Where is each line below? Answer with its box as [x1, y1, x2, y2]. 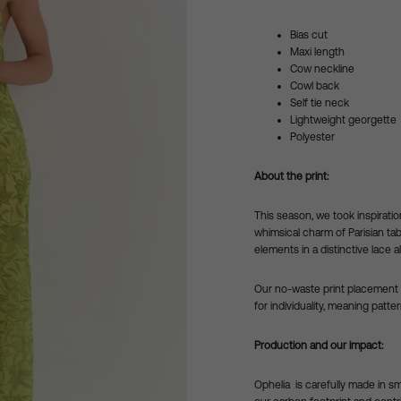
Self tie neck [290, 97, 352, 109]
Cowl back [290, 80, 339, 92]
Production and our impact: [254, 339, 383, 352]
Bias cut [290, 29, 328, 41]
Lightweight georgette [290, 114, 397, 126]
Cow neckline [290, 63, 354, 75]
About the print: [254, 170, 328, 183]
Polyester [290, 131, 335, 143]
